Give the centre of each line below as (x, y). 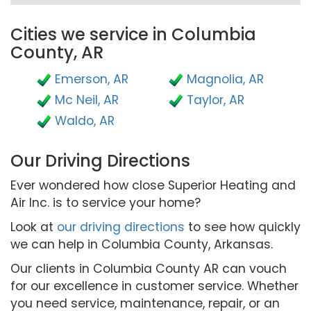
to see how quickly (243, 227)
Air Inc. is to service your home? (106, 203)
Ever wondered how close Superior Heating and (153, 185)
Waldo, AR (85, 121)
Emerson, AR (92, 79)
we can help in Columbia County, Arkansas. (142, 244)
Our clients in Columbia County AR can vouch (149, 269)
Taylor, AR (216, 100)
